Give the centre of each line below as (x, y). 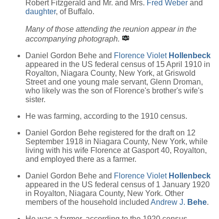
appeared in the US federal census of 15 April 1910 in (118, 64)
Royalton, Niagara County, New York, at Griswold (110, 73)
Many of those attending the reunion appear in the (111, 29)
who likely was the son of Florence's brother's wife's (114, 90)
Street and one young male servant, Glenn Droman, (114, 82)
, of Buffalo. (75, 11)
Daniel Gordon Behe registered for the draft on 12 (110, 132)
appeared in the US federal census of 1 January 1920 (118, 184)
